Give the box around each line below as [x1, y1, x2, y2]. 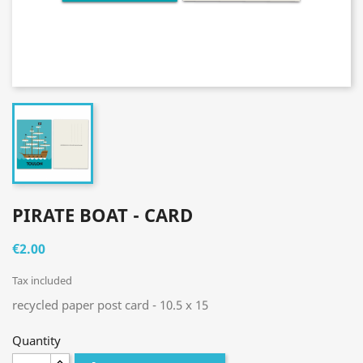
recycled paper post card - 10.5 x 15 [12, 297, 208, 313]
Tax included [12, 273, 72, 288]
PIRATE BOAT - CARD [12, 203, 193, 227]
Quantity [12, 332, 61, 348]
